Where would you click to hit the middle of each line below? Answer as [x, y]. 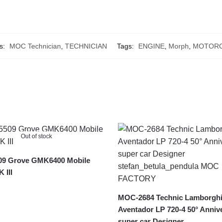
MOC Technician [35, 46]
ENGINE [151, 46]
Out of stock [36, 137]
